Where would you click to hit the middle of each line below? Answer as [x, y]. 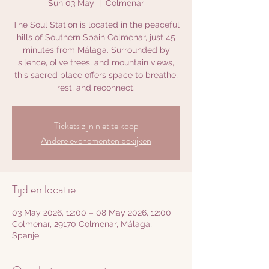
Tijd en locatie [44, 189]
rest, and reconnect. [96, 88]
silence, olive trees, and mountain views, [96, 62]
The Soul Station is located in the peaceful [96, 25]
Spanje [26, 235]
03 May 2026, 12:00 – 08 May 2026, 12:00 [92, 213]
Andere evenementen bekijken [96, 140]
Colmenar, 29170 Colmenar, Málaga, [82, 224]
